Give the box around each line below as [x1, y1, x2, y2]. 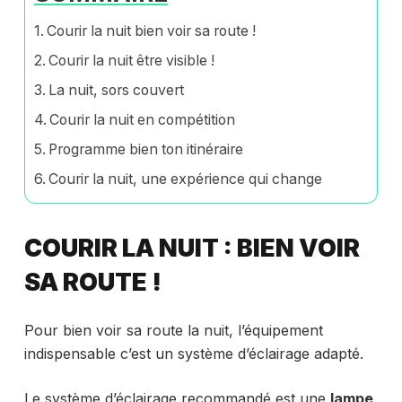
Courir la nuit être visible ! [48, 51, 215, 69]
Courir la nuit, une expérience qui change [48, 170, 323, 188]
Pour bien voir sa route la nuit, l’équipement [23, 320, 323, 339]
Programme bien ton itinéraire [48, 140, 244, 158]
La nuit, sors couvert [48, 81, 185, 99]
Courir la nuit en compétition [49, 110, 236, 128]
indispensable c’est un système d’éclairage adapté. [23, 344, 363, 363]
